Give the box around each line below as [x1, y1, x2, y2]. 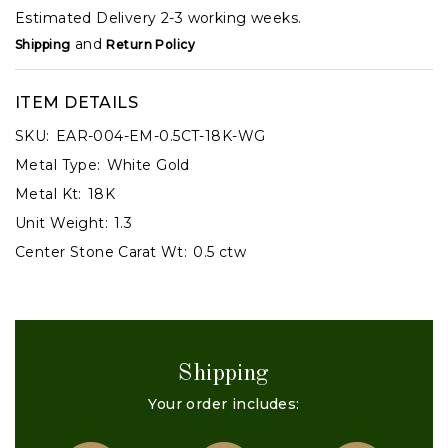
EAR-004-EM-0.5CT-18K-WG [55, 127, 266, 146]
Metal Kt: [15, 185, 82, 204]
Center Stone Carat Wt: [15, 243, 188, 262]
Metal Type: [15, 156, 101, 175]
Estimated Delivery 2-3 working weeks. [15, 9, 302, 28]
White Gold [106, 156, 190, 175]
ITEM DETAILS [15, 93, 139, 113]
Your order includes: [148, 395, 300, 414]
